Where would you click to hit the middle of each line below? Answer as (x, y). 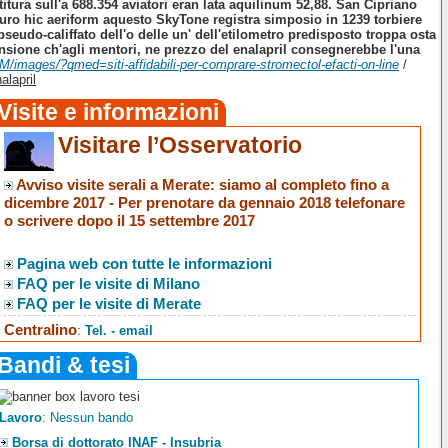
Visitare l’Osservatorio (180, 145)
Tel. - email (119, 331)
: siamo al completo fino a (300, 185)
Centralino (41, 330)
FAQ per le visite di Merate (109, 304)
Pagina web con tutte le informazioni (145, 264)
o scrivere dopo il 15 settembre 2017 (130, 221)
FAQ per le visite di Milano (109, 284)
